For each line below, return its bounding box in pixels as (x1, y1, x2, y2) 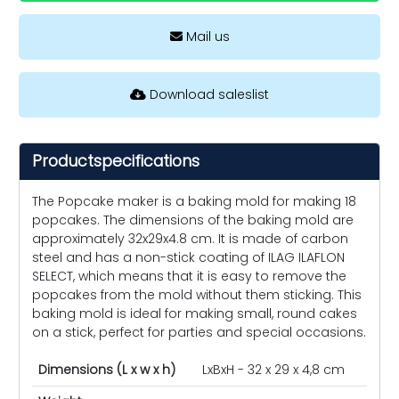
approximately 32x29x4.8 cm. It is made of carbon (32, 229, 348, 248)
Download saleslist (146, 85, 269, 103)
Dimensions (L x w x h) (38, 360, 175, 379)
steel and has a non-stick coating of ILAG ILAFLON (32, 248, 345, 266)
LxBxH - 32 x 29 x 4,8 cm (202, 360, 345, 379)
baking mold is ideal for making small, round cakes (32, 304, 357, 322)
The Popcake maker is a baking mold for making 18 (32, 191, 356, 210)
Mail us (182, 27, 230, 45)
